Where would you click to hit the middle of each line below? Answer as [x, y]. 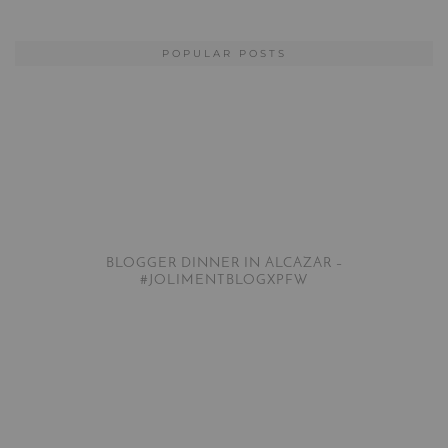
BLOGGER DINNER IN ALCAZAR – [224, 263]
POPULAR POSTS [224, 53]
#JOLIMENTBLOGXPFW [224, 280]
